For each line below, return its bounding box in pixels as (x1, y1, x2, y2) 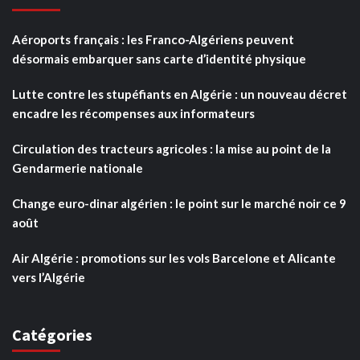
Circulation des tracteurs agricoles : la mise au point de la (12, 141, 331, 156)
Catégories (12, 324, 92, 345)
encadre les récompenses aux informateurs (12, 105, 255, 121)
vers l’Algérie (12, 269, 85, 284)
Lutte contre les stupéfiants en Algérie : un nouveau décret (12, 86, 347, 101)
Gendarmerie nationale (12, 160, 143, 175)
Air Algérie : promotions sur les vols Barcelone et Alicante (12, 250, 336, 265)
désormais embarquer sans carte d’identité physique (12, 51, 306, 66)
